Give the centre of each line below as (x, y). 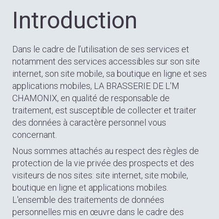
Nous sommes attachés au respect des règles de (106, 151)
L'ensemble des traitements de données (88, 200)
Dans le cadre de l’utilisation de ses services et (101, 49)
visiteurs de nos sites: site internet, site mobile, (100, 175)
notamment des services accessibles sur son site (106, 61)
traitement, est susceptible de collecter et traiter (104, 110)
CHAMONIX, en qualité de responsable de (91, 98)
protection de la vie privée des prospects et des (103, 163)
